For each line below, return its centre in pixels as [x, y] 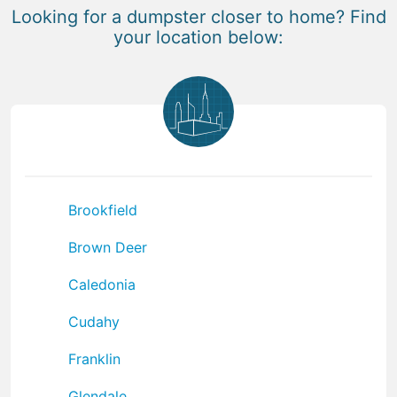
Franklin [94, 358]
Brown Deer [108, 247]
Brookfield [103, 210]
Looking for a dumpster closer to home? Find [198, 16]
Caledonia [102, 284]
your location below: [198, 37]
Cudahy [94, 321]
